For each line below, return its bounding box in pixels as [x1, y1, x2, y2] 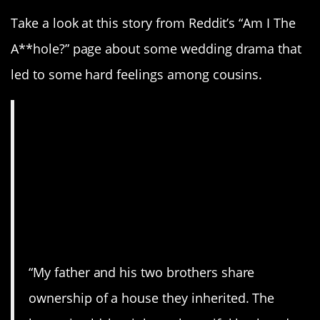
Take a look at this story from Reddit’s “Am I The [11, 14, 296, 31]
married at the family [29, 130, 280, 168]
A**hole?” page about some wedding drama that [11, 39, 302, 57]
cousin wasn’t [29, 186, 199, 224]
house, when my [29, 158, 228, 196]
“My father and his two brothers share [29, 264, 255, 281]
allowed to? [29, 214, 170, 251]
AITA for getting [29, 102, 221, 140]
